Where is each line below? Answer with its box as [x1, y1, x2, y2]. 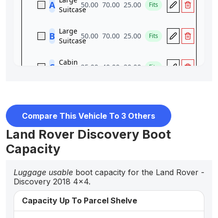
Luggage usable [14, 167, 73, 178]
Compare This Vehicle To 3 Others [22, 110, 155, 121]
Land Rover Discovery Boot [6, 127, 171, 142]
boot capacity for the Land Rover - [73, 167, 204, 178]
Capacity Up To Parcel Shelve [22, 196, 137, 206]
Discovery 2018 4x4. [14, 177, 91, 187]
